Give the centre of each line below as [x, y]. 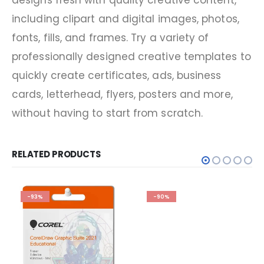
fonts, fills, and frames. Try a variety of [110, 38]
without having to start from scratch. [108, 113]
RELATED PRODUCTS [56, 154]
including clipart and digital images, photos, [126, 19]
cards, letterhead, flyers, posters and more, [122, 95]
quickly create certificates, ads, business [117, 76]
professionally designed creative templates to [131, 57]
